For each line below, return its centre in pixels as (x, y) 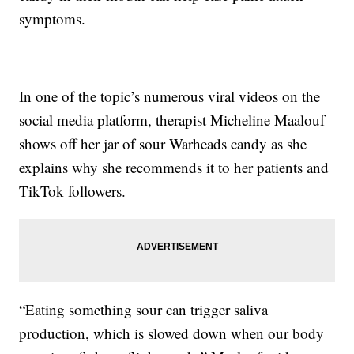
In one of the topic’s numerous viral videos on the (170, 96)
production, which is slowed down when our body (172, 333)
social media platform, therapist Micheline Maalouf (172, 120)
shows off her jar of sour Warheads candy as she (163, 144)
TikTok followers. (73, 191)
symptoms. (53, 19)
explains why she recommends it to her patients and (174, 168)
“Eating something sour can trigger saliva (144, 310)
